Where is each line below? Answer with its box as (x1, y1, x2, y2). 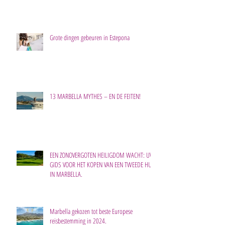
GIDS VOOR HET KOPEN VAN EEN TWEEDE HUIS (50, 159, 156, 169)
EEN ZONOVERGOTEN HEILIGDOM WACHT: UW (50, 150, 155, 160)
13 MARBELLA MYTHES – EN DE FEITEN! (50, 91, 141, 101)
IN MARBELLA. (50, 169, 82, 179)
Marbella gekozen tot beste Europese (50, 206, 133, 216)
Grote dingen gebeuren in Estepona (50, 32, 130, 42)
